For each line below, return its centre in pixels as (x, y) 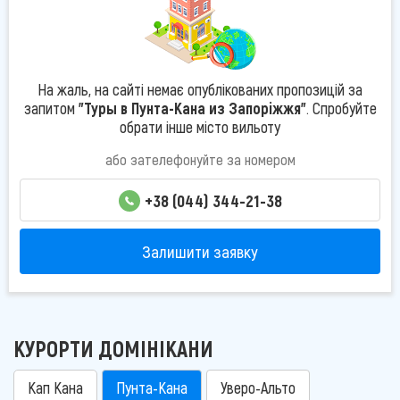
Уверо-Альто (258, 388)
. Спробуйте (341, 108)
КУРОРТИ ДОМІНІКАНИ (113, 349)
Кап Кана (55, 388)
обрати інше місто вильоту (200, 126)
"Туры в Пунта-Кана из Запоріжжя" (192, 108)
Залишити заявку (200, 251)
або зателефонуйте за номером (200, 158)
